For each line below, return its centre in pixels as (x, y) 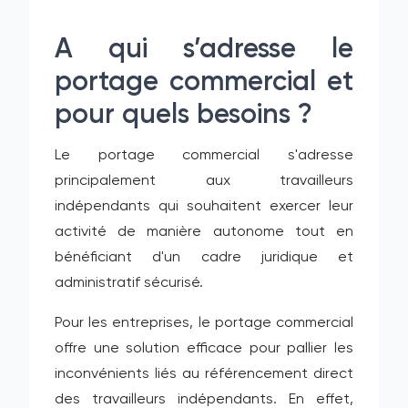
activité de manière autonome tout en (204, 232)
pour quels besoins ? (184, 116)
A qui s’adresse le (204, 50)
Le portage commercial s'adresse (204, 156)
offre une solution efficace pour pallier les (204, 349)
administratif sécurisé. (129, 283)
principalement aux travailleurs (204, 181)
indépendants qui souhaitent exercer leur (204, 207)
